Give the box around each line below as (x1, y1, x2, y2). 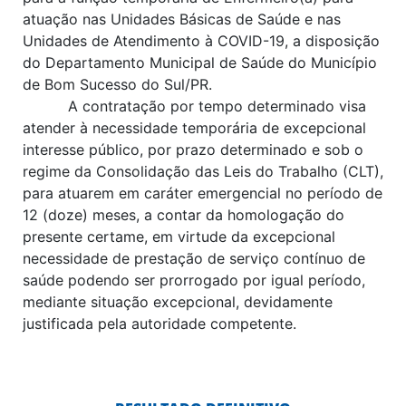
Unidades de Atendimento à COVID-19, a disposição (23, 31, 380, 50)
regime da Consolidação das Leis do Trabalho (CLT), (23, 161, 383, 180)
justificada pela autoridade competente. (23, 314, 296, 333)
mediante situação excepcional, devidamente (23, 292, 333, 311)
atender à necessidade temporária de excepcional (23, 118, 366, 137)
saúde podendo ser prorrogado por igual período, (23, 270, 365, 289)
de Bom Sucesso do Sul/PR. (23, 74, 212, 93)
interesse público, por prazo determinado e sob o (23, 140, 363, 159)
